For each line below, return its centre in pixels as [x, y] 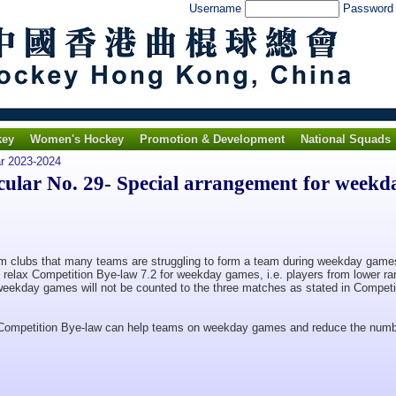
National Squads [346, 139]
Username [217, 8]
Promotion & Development [212, 139]
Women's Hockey [77, 139]
